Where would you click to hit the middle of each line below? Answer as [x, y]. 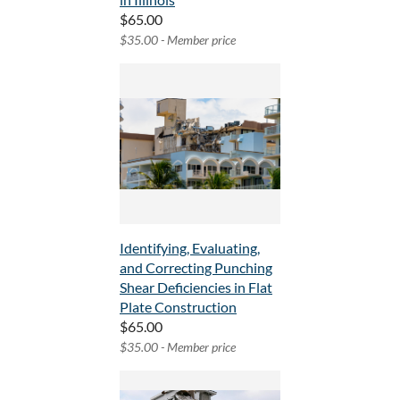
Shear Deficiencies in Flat [196, 287]
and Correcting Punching [196, 268]
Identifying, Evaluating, [190, 248]
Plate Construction [178, 307]
